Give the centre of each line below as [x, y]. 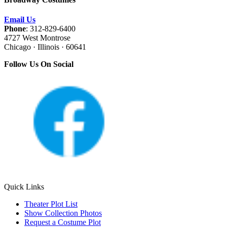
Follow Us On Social [39, 64]
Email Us [20, 20]
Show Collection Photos [63, 213]
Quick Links [24, 187]
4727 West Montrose [37, 38]
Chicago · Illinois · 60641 [46, 47]
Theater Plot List [51, 204]
